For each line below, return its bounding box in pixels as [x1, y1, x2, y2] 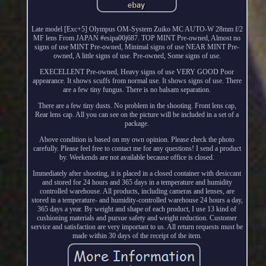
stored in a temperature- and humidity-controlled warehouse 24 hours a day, [31, 195, 243, 204]
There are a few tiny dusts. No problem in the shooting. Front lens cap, [37, 101, 236, 110]
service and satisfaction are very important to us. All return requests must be [31, 222, 243, 231]
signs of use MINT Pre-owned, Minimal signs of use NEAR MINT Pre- [34, 42, 240, 51]
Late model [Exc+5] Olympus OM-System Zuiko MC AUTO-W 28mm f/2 [31, 24, 243, 33]
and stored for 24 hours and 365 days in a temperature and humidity [42, 178, 232, 186]
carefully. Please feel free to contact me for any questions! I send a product [33, 144, 241, 153]
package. [125, 119, 150, 128]
